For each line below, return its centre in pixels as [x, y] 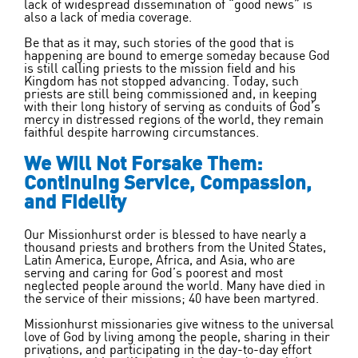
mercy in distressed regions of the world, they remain [174, 120]
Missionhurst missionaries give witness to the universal [179, 325]
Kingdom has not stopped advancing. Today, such [161, 82]
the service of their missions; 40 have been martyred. [171, 299]
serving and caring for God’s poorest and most [153, 274]
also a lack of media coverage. [108, 18]
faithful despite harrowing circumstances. [141, 133]
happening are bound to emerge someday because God [177, 56]
